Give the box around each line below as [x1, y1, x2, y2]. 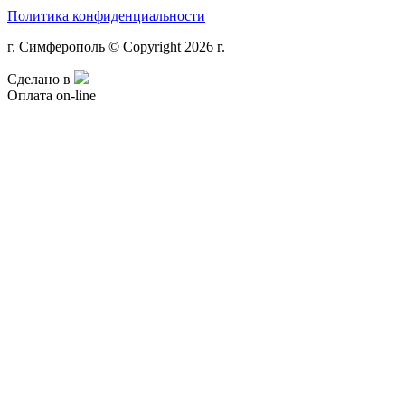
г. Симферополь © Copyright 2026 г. [7, 39, 225, 55]
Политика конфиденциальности [7, 8, 205, 24]
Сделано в [7, 71, 74, 88]
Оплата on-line [7, 88, 96, 104]
